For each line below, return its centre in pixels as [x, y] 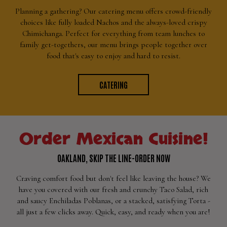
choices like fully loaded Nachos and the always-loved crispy [113, 22]
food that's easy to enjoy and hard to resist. [113, 56]
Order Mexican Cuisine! [113, 139]
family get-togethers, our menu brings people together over [113, 45]
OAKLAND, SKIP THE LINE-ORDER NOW [113, 158]
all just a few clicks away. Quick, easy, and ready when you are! [113, 212]
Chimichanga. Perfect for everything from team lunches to [113, 33]
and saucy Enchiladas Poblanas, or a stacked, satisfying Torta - [113, 201]
